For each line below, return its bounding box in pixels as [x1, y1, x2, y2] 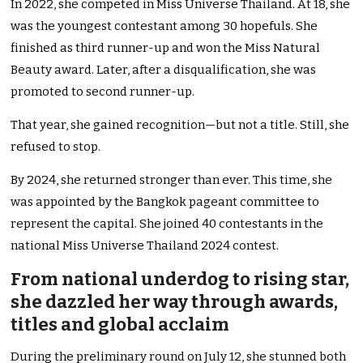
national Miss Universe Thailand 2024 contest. [11, 238, 280, 254]
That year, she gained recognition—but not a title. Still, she [11, 117, 350, 133]
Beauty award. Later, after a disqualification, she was [11, 62, 317, 78]
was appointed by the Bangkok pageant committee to [11, 194, 320, 210]
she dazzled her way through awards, [11, 291, 339, 314]
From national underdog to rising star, [11, 268, 350, 291]
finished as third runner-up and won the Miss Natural [11, 41, 321, 56]
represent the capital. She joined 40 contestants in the [11, 216, 324, 232]
